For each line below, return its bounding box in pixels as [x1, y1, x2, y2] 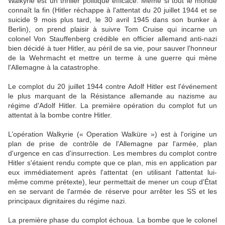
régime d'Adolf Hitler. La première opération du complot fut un [8, 101, 217, 110]
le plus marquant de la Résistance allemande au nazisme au [8, 92, 217, 100]
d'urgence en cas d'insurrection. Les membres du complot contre [8, 149, 217, 158]
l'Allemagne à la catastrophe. [8, 63, 100, 72]
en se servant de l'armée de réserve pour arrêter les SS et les [8, 187, 217, 196]
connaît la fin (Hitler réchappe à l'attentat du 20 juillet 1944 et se [8, 6, 217, 15]
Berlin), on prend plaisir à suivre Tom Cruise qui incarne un [8, 25, 217, 34]
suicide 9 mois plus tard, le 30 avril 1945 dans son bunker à [8, 16, 217, 24]
